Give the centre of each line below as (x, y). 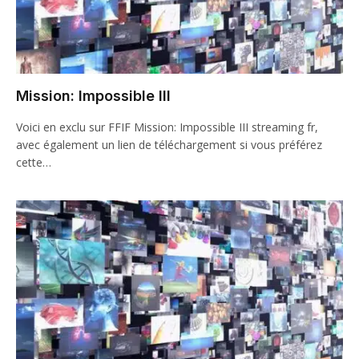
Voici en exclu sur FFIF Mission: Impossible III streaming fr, (167, 127)
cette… (34, 162)
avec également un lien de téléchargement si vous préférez (169, 145)
